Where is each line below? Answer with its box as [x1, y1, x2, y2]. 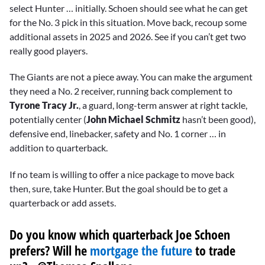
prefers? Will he [9, 241, 90, 259]
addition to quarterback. [9, 142, 108, 154]
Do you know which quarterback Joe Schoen [9, 225, 230, 243]
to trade [192, 241, 235, 259]
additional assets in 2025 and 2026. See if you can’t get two [9, 31, 246, 43]
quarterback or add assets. [9, 196, 116, 208]
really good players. [9, 45, 88, 57]
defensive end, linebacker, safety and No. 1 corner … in [9, 128, 226, 140]
